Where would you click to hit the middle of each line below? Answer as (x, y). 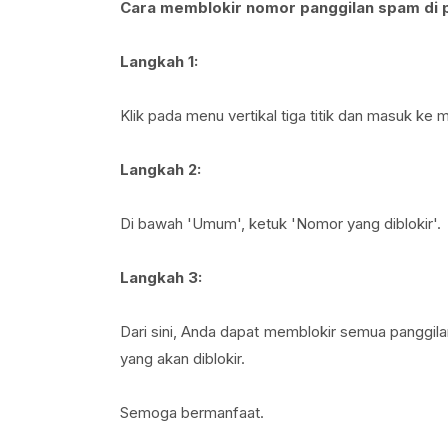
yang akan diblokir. (182, 358)
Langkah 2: (160, 169)
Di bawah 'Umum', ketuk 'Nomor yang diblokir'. (280, 223)
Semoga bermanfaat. (191, 412)
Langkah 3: (160, 277)
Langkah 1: (158, 61)
